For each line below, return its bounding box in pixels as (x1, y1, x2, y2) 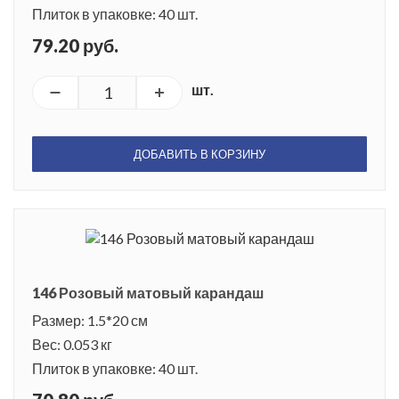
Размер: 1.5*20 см (32, 311, 148, 329)
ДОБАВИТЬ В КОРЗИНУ (134, 146, 265, 161)
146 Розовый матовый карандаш (32, 283, 264, 301)
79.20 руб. (32, 34, 118, 56)
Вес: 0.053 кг (32, 335, 112, 353)
